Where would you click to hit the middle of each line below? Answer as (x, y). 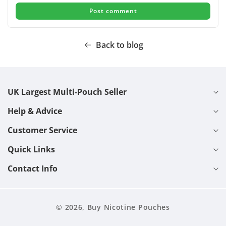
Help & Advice (35, 111)
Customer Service (42, 130)
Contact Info (33, 169)
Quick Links (31, 150)
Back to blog (119, 45)
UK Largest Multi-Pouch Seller (67, 92)
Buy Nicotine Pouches (128, 207)
